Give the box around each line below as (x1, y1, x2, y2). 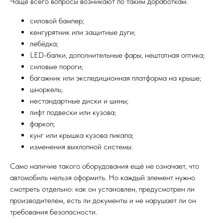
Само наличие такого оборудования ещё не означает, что (10, 161, 199, 171)
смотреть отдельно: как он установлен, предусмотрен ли (10, 184, 195, 194)
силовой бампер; (30, 16, 84, 26)
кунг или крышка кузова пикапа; (30, 130, 133, 140)
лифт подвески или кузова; (30, 108, 116, 117)
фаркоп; (30, 119, 55, 129)
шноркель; (30, 85, 63, 95)
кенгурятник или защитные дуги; (30, 27, 135, 37)
